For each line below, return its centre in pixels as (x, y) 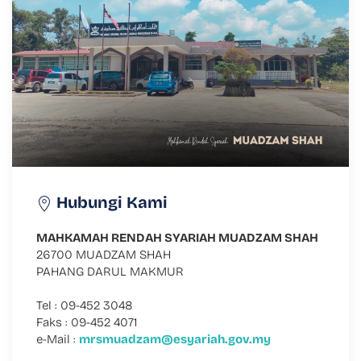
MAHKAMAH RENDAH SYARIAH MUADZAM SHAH (177, 237)
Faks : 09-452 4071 (87, 322)
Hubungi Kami (110, 202)
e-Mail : (58, 339)
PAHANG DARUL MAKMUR (110, 271)
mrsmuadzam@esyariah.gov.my (175, 339)
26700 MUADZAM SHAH (104, 254)
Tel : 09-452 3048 (85, 305)
